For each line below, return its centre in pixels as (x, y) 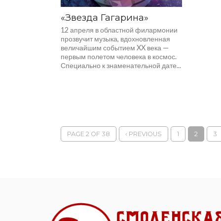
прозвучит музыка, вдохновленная (116, 39)
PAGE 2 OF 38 (89, 134)
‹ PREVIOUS (144, 134)
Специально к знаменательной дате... (121, 65)
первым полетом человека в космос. (119, 56)
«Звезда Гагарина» (105, 18)
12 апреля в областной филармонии (119, 30)
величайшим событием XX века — (115, 48)
